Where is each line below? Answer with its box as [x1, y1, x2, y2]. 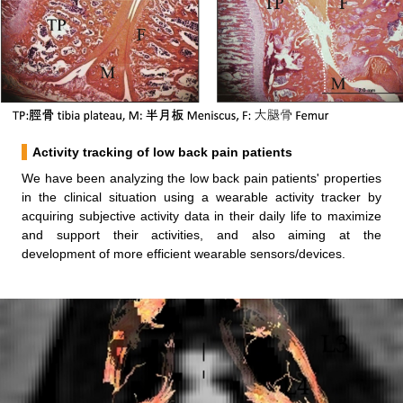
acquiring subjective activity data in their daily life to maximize [22, 209, 381, 224]
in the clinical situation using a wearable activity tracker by [22, 190, 381, 205]
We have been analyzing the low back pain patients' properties [22, 171, 381, 186]
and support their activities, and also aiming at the [22, 228, 381, 243]
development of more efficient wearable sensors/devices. [22, 246, 346, 262]
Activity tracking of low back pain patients [32, 145, 293, 160]
